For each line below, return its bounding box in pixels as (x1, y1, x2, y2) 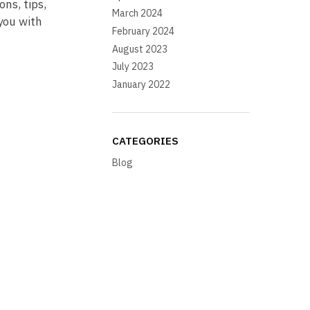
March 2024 (112, 7, 163, 20)
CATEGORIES (112, 134, 179, 148)
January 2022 (112, 77, 171, 91)
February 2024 (112, 24, 175, 37)
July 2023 (112, 60, 154, 73)
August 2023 (112, 42, 168, 55)
